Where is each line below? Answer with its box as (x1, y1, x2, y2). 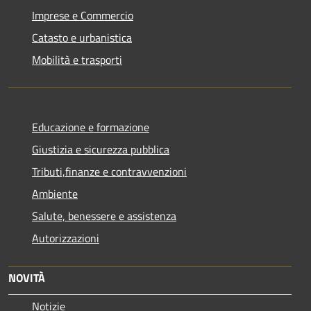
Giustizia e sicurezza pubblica (32, 140, 169, 158)
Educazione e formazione (32, 118, 149, 135)
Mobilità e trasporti (32, 51, 122, 68)
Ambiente (32, 185, 78, 202)
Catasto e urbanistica (32, 28, 132, 46)
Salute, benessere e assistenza (32, 207, 176, 224)
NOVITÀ (8, 269, 45, 286)
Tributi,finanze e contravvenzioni (32, 162, 187, 180)
